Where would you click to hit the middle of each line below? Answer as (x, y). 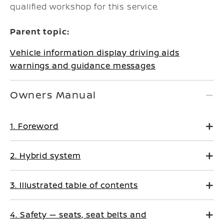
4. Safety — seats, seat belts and (78, 214)
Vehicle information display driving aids (95, 52)
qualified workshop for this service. (85, 6)
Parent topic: (40, 31)
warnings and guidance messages (83, 65)
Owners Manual (53, 95)
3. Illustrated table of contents (74, 185)
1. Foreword (34, 126)
